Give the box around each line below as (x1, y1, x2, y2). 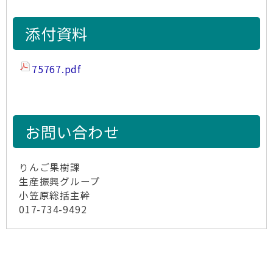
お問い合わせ (25, 121, 119, 143)
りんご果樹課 (19, 160, 80, 174)
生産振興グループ (19, 174, 101, 188)
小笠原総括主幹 (19, 188, 91, 202)
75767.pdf (32, 62, 82, 76)
